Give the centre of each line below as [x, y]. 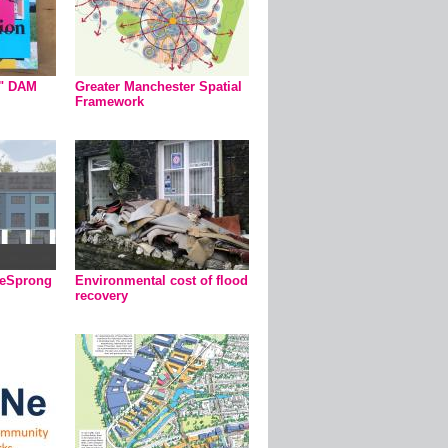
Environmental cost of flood [161, 280]
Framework [109, 101]
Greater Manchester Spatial [158, 86]
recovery [101, 295]
